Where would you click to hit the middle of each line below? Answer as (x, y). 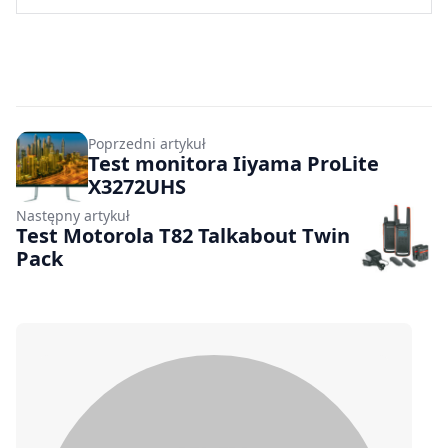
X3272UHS (137, 187)
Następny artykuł (73, 216)
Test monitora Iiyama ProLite (233, 164)
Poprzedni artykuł (147, 144)
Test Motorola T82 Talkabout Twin (183, 236)
